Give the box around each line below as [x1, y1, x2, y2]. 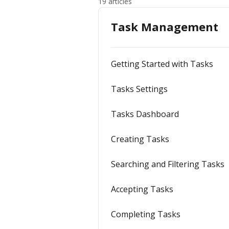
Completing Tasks [111, 209, 180, 220]
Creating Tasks [111, 133, 169, 145]
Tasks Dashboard [111, 108, 179, 120]
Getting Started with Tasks [111, 58, 213, 70]
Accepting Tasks [111, 184, 173, 195]
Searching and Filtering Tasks [111, 158, 224, 170]
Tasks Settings [111, 83, 168, 95]
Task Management [111, 19, 218, 34]
